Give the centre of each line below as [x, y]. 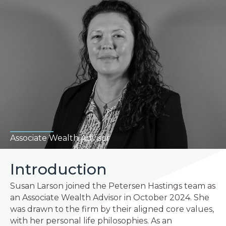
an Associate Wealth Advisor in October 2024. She [110, 197]
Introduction [59, 169]
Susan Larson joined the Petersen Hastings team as [113, 186]
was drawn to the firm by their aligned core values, [112, 209]
